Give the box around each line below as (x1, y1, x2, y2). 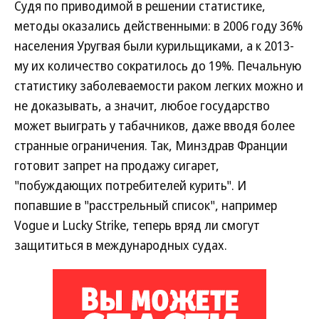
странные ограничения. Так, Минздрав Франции (14, 137, 288, 154)
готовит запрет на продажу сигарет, (14, 157, 219, 174)
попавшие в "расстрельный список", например (14, 197, 277, 214)
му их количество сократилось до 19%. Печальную (14, 57, 301, 74)
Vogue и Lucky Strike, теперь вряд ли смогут (14, 216, 260, 234)
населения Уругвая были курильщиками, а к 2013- (14, 37, 294, 54)
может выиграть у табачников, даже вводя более (14, 117, 295, 134)
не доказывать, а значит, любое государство (14, 97, 270, 114)
